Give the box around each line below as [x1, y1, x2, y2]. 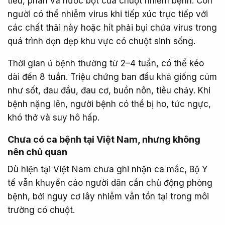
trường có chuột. [8, 205, 75, 215]
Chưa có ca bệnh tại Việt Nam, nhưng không [8, 134, 200, 145]
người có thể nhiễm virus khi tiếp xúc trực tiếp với [8, 9, 208, 19]
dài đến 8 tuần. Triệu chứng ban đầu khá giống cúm [8, 72, 217, 82]
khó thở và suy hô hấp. [8, 113, 99, 123]
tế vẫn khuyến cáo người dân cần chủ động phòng [8, 178, 212, 188]
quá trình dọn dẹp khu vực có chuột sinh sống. [8, 36, 195, 46]
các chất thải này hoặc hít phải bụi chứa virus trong [8, 23, 217, 33]
